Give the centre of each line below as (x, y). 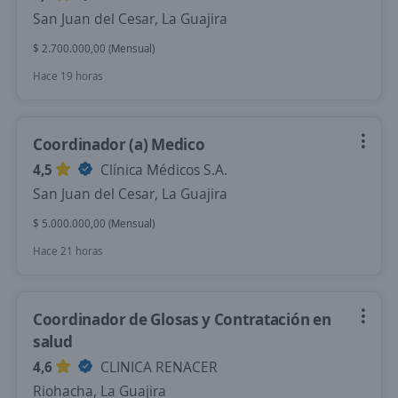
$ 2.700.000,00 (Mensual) (94, 48)
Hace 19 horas (68, 76)
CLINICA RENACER (157, 367)
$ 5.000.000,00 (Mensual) (94, 223)
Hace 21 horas (68, 251)
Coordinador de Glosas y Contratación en (182, 319)
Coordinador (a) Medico (119, 144)
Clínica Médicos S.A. (162, 170)
